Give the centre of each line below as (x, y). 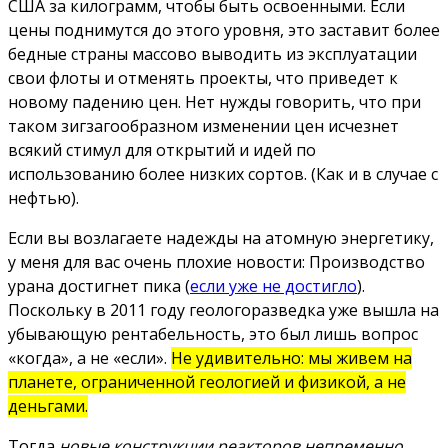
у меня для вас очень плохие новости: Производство (216, 262)
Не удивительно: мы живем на (291, 358)
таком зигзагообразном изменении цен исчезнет (203, 126)
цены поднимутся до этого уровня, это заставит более (224, 30)
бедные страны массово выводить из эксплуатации (212, 54)
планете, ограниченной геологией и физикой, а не (207, 382)
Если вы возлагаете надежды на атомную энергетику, (221, 238)
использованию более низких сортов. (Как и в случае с (223, 174)
